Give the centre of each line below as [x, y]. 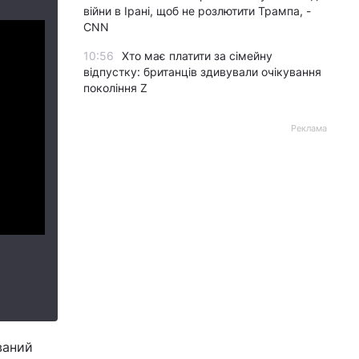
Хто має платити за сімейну [197, 56]
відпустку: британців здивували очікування [202, 72]
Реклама [309, 128]
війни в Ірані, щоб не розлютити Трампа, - [197, 11]
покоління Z [115, 88]
